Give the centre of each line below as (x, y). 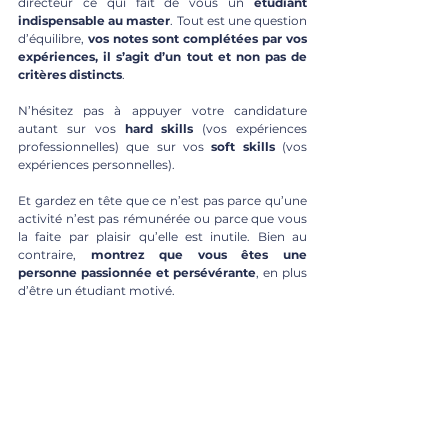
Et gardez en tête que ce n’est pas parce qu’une (162, 201)
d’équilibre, (53, 39)
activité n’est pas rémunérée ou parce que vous (162, 219)
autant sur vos (71, 129)
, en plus (281, 273)
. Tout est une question (239, 21)
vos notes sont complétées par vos (197, 39)
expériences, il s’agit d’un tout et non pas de (162, 57)
